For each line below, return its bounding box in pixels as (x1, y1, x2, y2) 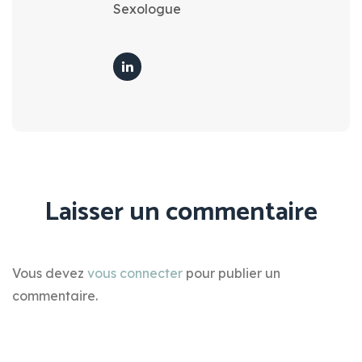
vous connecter (87, 264, 183, 281)
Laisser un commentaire (44, 191, 318, 234)
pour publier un (183, 264, 280, 281)
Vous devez (12, 264, 87, 281)
